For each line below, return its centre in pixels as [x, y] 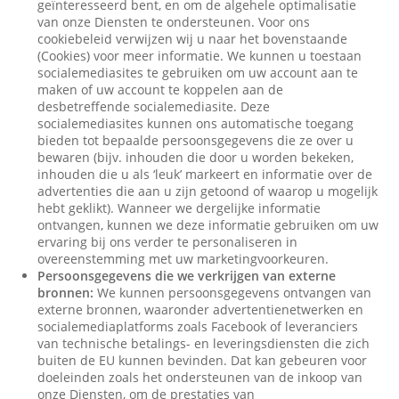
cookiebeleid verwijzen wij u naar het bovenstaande [193, 39]
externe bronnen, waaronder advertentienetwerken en [201, 309]
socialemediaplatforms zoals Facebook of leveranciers [198, 326]
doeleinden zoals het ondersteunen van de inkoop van [200, 377]
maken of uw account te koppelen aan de [161, 90]
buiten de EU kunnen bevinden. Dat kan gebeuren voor [203, 360]
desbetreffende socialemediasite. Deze [154, 106]
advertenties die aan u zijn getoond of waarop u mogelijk [208, 191]
